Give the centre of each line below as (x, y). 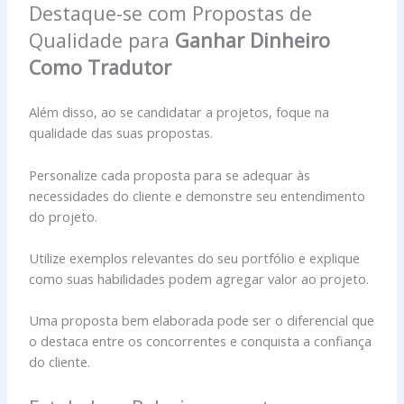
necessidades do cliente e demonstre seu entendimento (197, 195)
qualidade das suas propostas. (121, 133)
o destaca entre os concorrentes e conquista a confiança (201, 341)
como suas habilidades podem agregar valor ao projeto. (199, 278)
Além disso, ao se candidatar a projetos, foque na (179, 112)
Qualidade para (102, 40)
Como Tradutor (101, 67)
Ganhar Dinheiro (253, 40)
